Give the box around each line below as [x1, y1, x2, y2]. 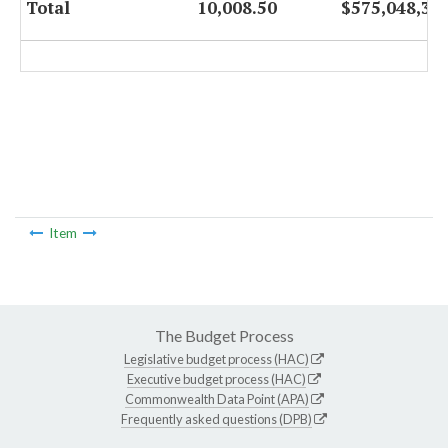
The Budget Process [154, 325, 294, 345]
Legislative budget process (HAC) [124, 350, 309, 367]
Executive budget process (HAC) [127, 370, 306, 387]
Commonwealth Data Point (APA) [124, 390, 309, 407]
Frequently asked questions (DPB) [121, 410, 312, 427]
